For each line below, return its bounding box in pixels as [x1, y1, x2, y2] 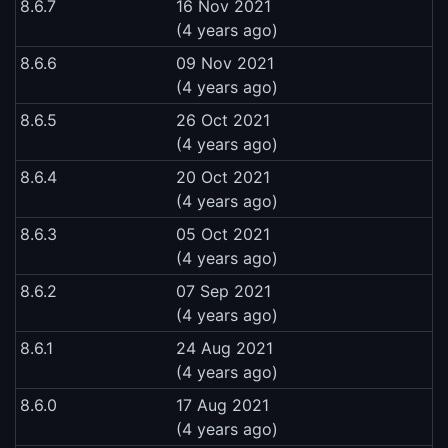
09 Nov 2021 [176, 53, 274, 74]
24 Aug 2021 [176, 338, 273, 359]
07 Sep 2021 [176, 281, 271, 302]
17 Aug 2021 [176, 395, 269, 416]
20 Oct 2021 [176, 167, 270, 188]
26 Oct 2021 [176, 110, 270, 131]
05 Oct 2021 [176, 224, 270, 245]
